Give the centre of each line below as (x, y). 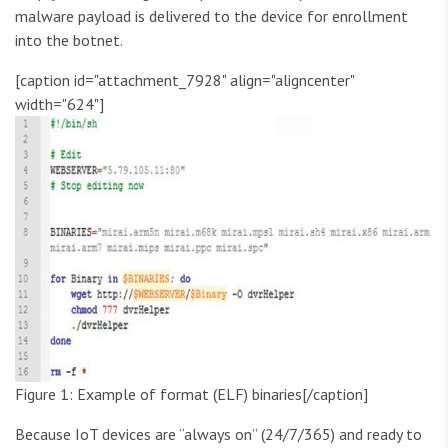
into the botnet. (69, 40)
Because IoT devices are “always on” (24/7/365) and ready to (218, 434)
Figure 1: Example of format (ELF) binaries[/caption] (191, 394)
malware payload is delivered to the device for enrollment (211, 16)
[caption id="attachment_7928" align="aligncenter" (184, 80)
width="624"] (59, 104)
